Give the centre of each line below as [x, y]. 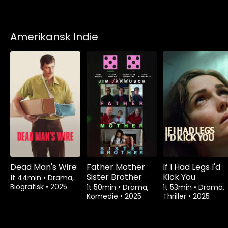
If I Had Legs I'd [192, 167]
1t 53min [178, 187]
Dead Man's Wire [44, 167]
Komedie [103, 196]
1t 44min [27, 177]
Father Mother [116, 167]
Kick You [179, 177]
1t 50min [102, 187]
